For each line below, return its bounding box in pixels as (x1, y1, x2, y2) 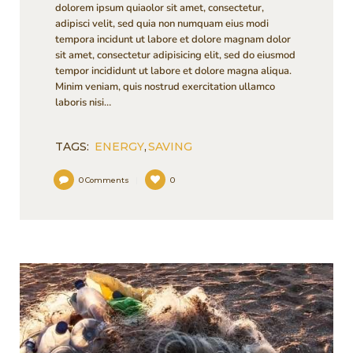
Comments (85, 176, 130, 185)
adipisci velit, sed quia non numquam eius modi (54, 16, 269, 31)
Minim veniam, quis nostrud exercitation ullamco (54, 79, 275, 94)
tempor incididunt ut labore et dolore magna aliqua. (54, 63, 292, 78)
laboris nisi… (54, 95, 111, 110)
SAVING (148, 139, 193, 154)
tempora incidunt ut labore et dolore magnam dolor (54, 32, 291, 46)
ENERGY (94, 139, 144, 154)
